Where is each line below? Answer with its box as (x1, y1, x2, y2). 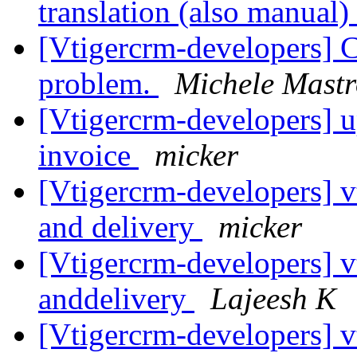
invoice (38, 138, 139, 173)
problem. (38, 66, 159, 101)
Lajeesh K (210, 281, 336, 316)
